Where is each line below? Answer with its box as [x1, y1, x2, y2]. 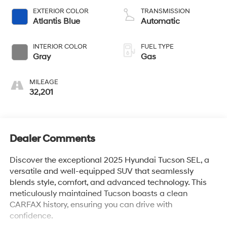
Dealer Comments [9, 132, 95, 145]
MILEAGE [29, 78, 58, 87]
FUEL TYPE [141, 43, 174, 51]
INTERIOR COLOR [32, 43, 87, 51]
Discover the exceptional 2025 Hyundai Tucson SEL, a [9, 155, 209, 165]
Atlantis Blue [32, 16, 80, 27]
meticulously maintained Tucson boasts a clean [9, 188, 187, 199]
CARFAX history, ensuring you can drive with [9, 199, 172, 210]
